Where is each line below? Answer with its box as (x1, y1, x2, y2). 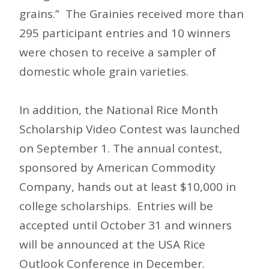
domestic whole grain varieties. (19, 63, 189, 79)
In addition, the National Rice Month (19, 101, 218, 118)
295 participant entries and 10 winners (19, 25, 231, 41)
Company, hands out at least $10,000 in (19, 178, 236, 195)
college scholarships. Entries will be (19, 198, 213, 214)
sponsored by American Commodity (19, 159, 216, 175)
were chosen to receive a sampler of (19, 44, 216, 60)
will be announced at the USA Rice (19, 236, 205, 252)
